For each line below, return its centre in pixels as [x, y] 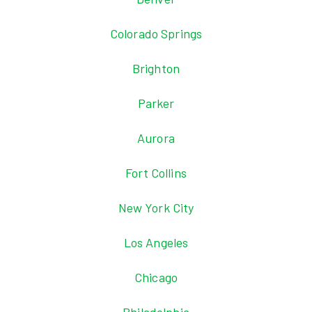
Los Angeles [156, 242]
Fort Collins [156, 173]
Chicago [156, 277]
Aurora [156, 138]
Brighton [156, 68]
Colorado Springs [156, 33]
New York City [156, 208]
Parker [156, 103]
